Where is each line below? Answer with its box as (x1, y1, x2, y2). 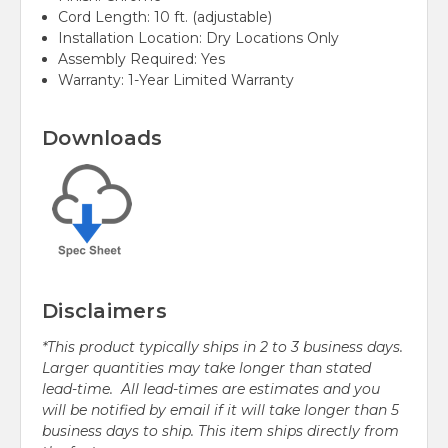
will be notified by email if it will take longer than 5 (42, 400, 399, 419)
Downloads (42, 126, 163, 151)
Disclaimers (42, 299, 167, 323)
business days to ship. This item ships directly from (42, 421, 399, 440)
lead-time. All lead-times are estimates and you (42, 379, 380, 398)
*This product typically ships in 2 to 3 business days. (42, 337, 403, 356)
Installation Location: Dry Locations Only (58, 29, 340, 48)
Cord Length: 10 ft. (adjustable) (58, 8, 273, 27)
